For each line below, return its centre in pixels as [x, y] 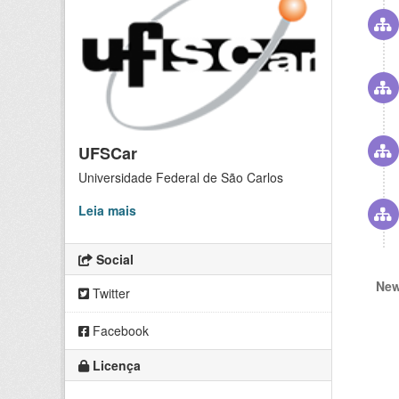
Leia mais [107, 211]
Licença [115, 366]
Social [113, 260]
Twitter [110, 293]
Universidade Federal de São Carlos [181, 178]
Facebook [119, 331]
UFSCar [108, 154]
